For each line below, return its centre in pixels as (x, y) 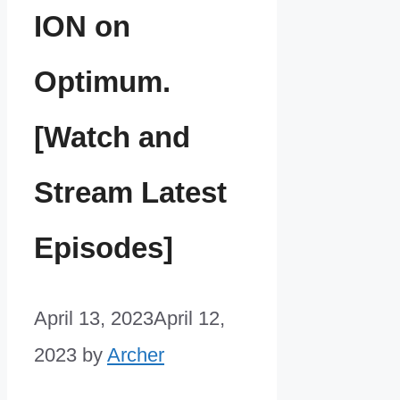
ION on (82, 26)
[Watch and (112, 137)
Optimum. (102, 81)
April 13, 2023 (94, 319)
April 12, (189, 319)
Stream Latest (130, 192)
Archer (136, 355)
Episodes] (104, 247)
